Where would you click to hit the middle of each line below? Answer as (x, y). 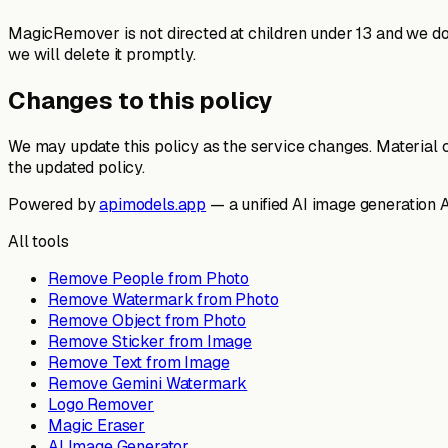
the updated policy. (76, 168)
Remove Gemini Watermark (148, 384)
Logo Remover (101, 405)
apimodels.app (153, 205)
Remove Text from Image (139, 363)
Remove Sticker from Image (150, 342)
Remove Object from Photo (147, 321)
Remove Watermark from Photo (163, 300)
